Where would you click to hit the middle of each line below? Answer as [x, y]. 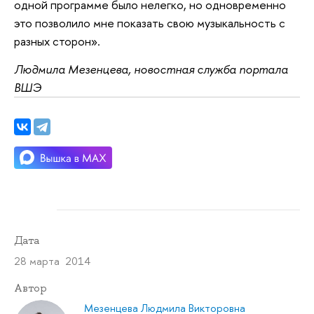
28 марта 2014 [52, 261]
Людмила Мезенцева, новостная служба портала [151, 69]
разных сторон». [57, 41]
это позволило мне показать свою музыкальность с [150, 23]
